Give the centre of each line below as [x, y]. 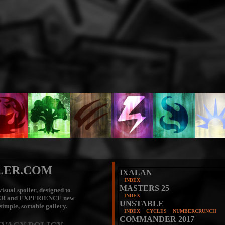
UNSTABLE [142, 204]
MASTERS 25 [144, 188]
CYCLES [156, 211]
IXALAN [136, 173]
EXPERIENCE [40, 198]
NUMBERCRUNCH [195, 211]
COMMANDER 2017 [157, 219]
